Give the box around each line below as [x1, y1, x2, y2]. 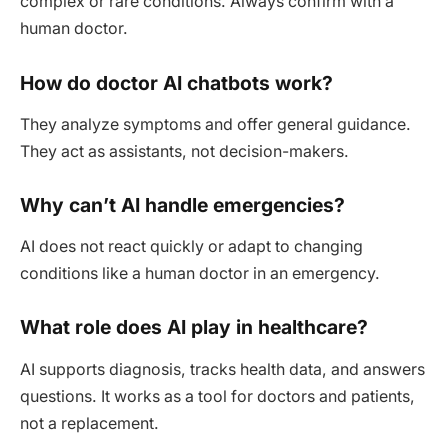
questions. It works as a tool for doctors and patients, [20, 386, 415, 406]
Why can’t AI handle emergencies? [20, 193, 345, 217]
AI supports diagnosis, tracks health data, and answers [20, 359, 425, 379]
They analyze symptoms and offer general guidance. [20, 114, 411, 134]
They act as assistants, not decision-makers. [20, 141, 349, 161]
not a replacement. [20, 413, 159, 433]
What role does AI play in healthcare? [20, 315, 368, 340]
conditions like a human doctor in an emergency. [20, 264, 380, 284]
